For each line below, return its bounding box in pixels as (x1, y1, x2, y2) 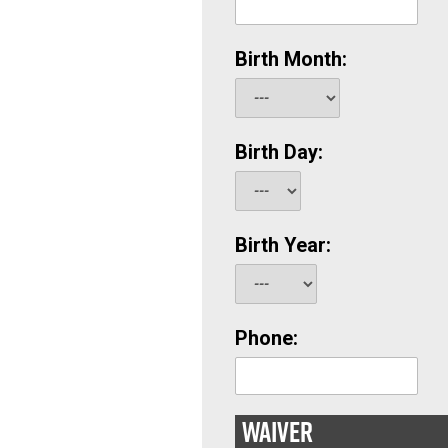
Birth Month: (235, 46, 348, 71)
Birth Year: (235, 232, 332, 257)
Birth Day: (235, 139, 324, 164)
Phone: (235, 325, 299, 350)
